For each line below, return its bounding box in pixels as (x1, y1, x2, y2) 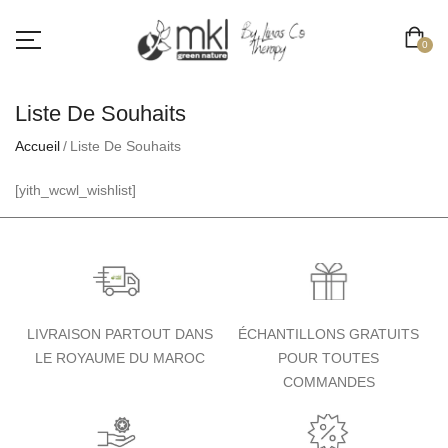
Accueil (15, 137, 60, 154)
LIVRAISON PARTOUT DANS (26, 326, 213, 343)
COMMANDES (282, 374, 375, 391)
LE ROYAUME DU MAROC (34, 350, 205, 367)
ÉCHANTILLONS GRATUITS (238, 326, 419, 343)
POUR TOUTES (278, 350, 379, 367)
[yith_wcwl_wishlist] (15, 181, 136, 198)
